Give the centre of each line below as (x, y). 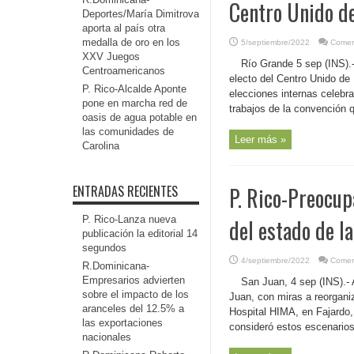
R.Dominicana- (116, 266)
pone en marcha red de (135, 103)
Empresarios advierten (134, 280)
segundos (104, 248)
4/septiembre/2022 (275, 260)
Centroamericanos (124, 71)
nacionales (107, 337)
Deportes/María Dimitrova (141, 14)
